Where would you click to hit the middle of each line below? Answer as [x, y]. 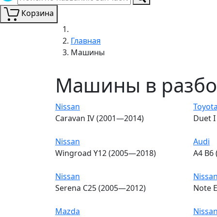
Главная [86, 40]
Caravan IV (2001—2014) [100, 118]
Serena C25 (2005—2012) [101, 188]
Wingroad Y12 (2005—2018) [106, 153]
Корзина [38, 13]
